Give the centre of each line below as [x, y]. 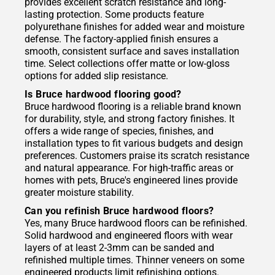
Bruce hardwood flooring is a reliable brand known [133, 107]
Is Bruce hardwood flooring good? [103, 95]
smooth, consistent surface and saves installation [132, 52]
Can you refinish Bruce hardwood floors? [119, 211]
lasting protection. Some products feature [114, 15]
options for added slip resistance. [96, 76]
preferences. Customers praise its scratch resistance [137, 156]
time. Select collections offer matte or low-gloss [127, 64]
